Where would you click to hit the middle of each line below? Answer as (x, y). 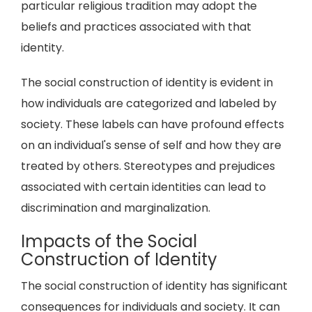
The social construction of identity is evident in (147, 83)
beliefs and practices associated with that (136, 27)
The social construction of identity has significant (154, 286)
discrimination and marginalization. (116, 208)
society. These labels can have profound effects (153, 124)
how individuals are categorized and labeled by (149, 103)
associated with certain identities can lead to (143, 187)
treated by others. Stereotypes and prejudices (148, 166)
